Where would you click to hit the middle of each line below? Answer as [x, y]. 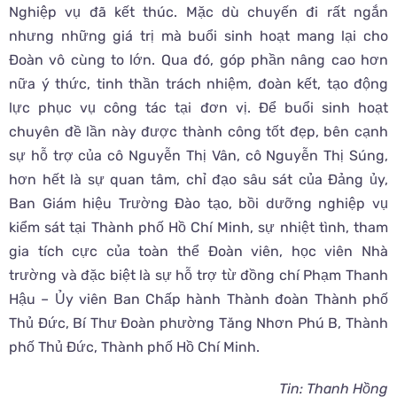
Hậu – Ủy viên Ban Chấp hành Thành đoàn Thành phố [198, 299]
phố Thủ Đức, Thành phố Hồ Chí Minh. [134, 346]
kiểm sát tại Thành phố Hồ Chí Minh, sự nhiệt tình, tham [198, 227]
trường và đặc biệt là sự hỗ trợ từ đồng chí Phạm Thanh [198, 275]
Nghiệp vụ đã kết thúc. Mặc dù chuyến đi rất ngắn [198, 12]
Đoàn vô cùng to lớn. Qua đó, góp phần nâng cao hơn [198, 59]
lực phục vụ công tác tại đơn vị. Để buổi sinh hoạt [198, 107]
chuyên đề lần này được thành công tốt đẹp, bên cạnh [198, 131]
